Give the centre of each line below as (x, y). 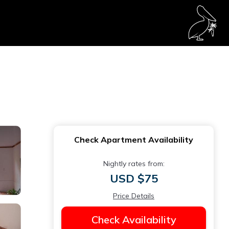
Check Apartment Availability (134, 140)
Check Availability (134, 220)
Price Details (134, 196)
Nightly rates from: (134, 164)
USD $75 (134, 178)
